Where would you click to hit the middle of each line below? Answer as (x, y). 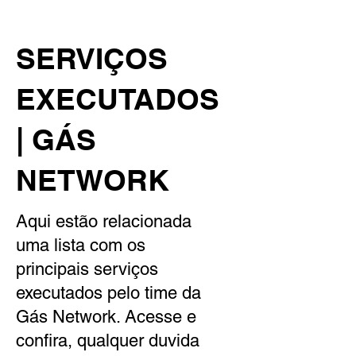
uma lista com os (81, 246)
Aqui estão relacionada (104, 222)
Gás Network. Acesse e (106, 317)
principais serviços (87, 269)
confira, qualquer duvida (108, 341)
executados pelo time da (108, 293)
